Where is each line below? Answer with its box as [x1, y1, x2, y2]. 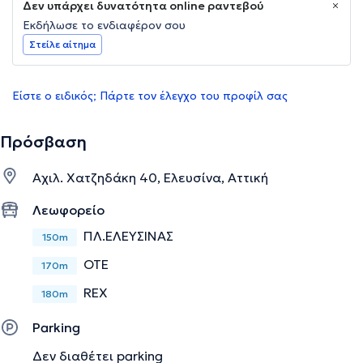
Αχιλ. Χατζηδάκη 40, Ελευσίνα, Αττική [32, 169, 268, 186]
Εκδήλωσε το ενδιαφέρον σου [23, 18, 186, 33]
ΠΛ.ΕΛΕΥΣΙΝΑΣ [83, 228, 173, 245]
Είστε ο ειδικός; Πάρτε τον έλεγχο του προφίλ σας [12, 88, 288, 104]
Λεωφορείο [32, 202, 105, 219]
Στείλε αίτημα [29, 38, 96, 51]
